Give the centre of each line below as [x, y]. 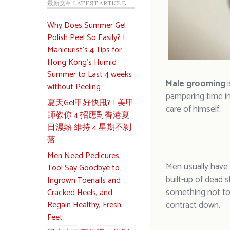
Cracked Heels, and [80, 193]
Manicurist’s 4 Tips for [84, 50]
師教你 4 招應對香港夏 [88, 115]
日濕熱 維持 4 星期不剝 [89, 128]
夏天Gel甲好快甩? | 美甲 [91, 103]
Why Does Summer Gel [87, 25]
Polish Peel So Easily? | [86, 38]
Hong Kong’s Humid [82, 62]
